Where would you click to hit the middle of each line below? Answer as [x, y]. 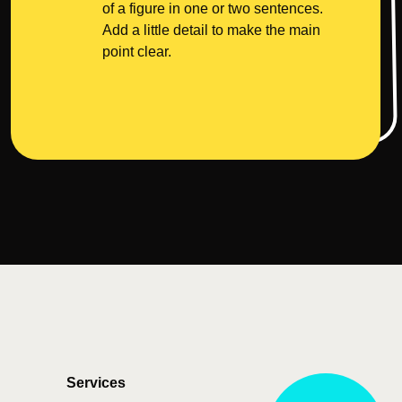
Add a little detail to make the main [211, 30]
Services [96, 383]
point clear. [137, 52]
